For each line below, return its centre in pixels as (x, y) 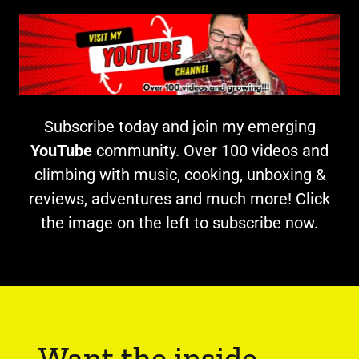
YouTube (63, 150)
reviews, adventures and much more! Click (179, 198)
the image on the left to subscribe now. (179, 222)
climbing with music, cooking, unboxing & (179, 174)
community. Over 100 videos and (212, 150)
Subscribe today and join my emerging (179, 126)
